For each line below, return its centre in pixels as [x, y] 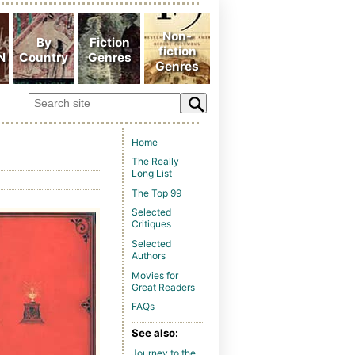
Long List [152, 174]
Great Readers [163, 287]
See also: [155, 332]
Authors [149, 255]
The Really [155, 162]
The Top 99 [157, 193]
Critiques [151, 224]
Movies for [155, 275]
